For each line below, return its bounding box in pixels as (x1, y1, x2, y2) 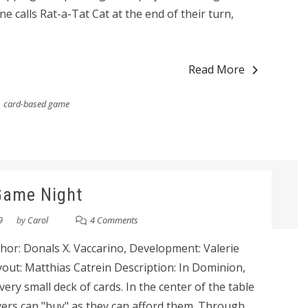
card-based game (3, 98, 69, 110)
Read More (188, 62, 245, 77)
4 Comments (90, 214, 138, 226)
